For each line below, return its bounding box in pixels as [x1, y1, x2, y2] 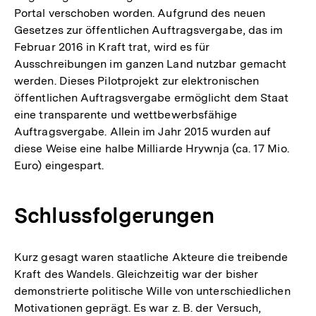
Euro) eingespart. [14, 158, 104, 172]
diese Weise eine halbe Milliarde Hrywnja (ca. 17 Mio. [14, 141, 289, 155]
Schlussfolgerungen [14, 202, 214, 228]
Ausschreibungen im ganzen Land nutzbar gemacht [14, 56, 287, 71]
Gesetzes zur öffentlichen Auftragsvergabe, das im [14, 23, 284, 37]
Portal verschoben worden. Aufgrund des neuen [14, 6, 265, 20]
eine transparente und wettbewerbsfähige [14, 107, 238, 121]
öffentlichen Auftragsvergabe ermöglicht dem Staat [14, 90, 289, 104]
